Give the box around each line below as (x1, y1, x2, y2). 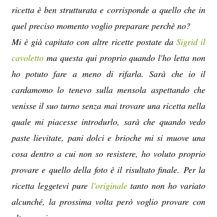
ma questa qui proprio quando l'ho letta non (44, 51, 205, 63)
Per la (183, 163, 206, 175)
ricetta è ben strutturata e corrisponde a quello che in (12, 3, 205, 15)
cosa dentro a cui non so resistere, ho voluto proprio (12, 147, 205, 159)
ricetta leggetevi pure (12, 179, 91, 191)
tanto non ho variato (127, 179, 206, 191)
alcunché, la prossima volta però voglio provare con (12, 195, 205, 207)
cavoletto (12, 51, 44, 63)
